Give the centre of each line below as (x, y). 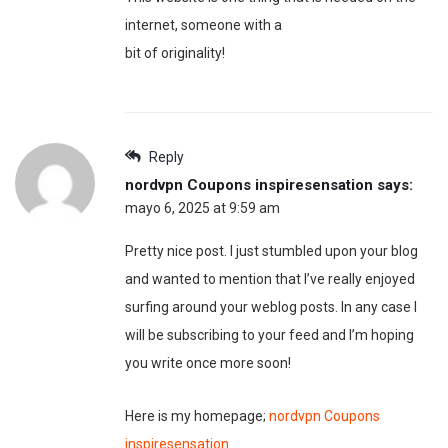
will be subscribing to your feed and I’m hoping (269, 335)
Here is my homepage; (197, 416)
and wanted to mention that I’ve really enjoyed (270, 279)
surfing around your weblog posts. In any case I (271, 307)
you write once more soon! (208, 363)
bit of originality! (175, 53)
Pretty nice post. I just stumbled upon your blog (271, 251)
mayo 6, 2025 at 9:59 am (202, 208)
